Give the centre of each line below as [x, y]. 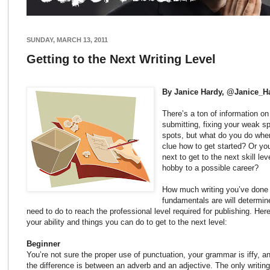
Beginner [43, 243]
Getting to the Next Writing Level [121, 59]
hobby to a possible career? [211, 168]
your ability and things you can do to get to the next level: [127, 222]
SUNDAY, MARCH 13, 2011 [67, 39]
